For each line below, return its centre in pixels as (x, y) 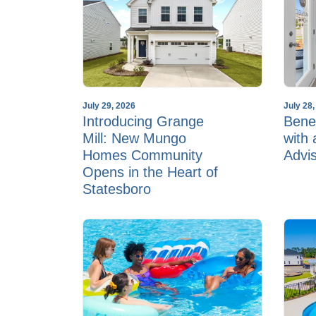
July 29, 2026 (109, 106)
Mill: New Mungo (134, 139)
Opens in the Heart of (150, 172)
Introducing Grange (143, 122)
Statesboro (117, 189)
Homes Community (142, 156)
